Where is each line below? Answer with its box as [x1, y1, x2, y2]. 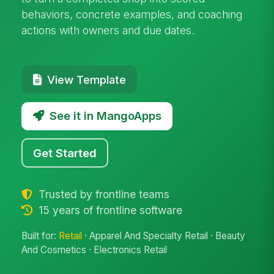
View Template [46, 72, 126, 86]
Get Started [33, 146, 97, 160]
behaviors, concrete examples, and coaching [21, 7, 243, 21]
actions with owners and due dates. [21, 23, 195, 37]
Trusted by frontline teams [35, 187, 169, 201]
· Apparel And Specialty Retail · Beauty [82, 230, 246, 242]
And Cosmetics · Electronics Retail [21, 244, 168, 256]
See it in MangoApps [49, 109, 161, 123]
